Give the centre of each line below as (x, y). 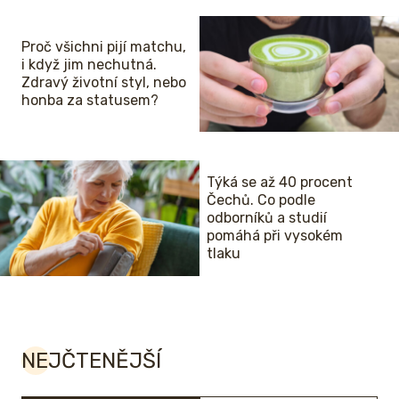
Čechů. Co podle (261, 200)
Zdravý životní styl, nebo (104, 83)
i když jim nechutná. (89, 65)
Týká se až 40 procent (280, 183)
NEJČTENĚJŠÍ (91, 361)
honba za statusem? (90, 101)
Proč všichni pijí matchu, (104, 47)
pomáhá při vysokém (275, 236)
